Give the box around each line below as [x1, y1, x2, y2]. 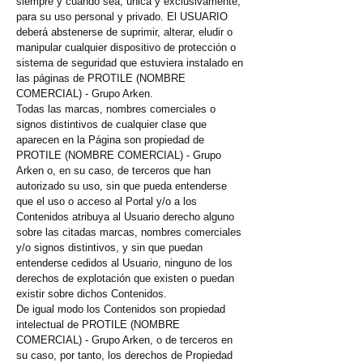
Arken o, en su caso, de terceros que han [16, 164, 211, 177]
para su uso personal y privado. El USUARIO [16, 11, 228, 23]
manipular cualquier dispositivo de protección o [16, 41, 236, 54]
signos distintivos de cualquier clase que [16, 118, 207, 131]
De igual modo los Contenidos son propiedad [16, 303, 225, 316]
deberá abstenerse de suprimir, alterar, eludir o [16, 26, 233, 39]
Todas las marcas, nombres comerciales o [16, 103, 216, 116]
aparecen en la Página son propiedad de [16, 134, 204, 147]
